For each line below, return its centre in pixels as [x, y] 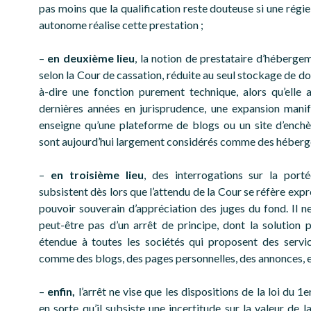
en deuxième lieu [91, 58]
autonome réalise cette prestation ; [121, 25]
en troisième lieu [97, 175]
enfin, [61, 292]
